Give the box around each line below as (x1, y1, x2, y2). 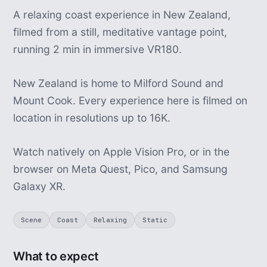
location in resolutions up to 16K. (13, 111, 171, 124)
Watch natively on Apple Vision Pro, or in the (13, 145, 230, 158)
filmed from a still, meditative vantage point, (13, 26, 228, 38)
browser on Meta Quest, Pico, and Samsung (13, 163, 228, 175)
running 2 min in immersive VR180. (13, 43, 182, 55)
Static (142, 216, 168, 224)
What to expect (13, 249, 99, 263)
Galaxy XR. (13, 180, 66, 193)
